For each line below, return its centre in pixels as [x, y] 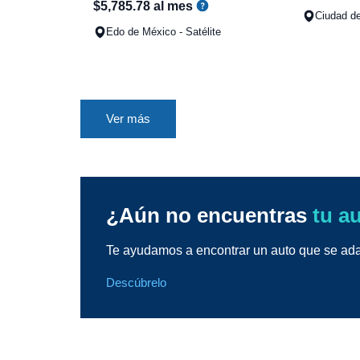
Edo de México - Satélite [164, 31]
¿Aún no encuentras [209, 215]
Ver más [128, 118]
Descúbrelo [136, 282]
